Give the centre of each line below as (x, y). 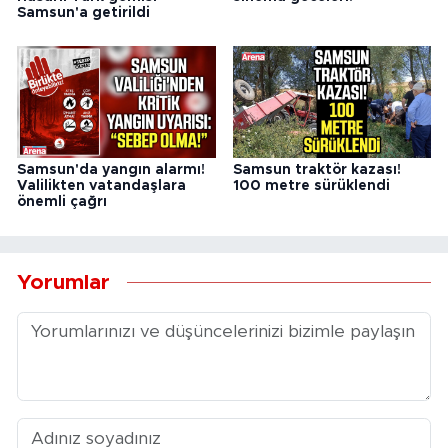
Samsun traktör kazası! (316, 170)
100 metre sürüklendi (311, 186)
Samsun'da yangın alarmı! (111, 170)
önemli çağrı (62, 202)
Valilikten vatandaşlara (101, 186)
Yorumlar (63, 282)
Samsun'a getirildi (83, 12)
